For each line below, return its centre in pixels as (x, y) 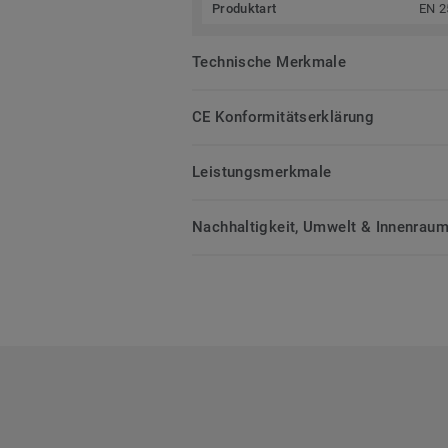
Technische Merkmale (269, 61)
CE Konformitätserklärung (283, 116)
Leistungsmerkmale (262, 171)
